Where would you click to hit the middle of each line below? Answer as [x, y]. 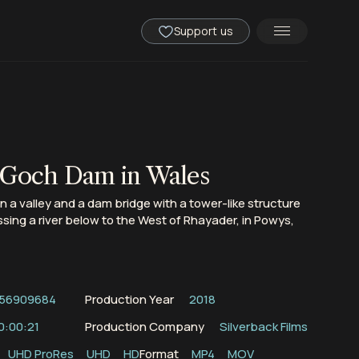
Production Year [129, 299]
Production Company [144, 326]
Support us [203, 30]
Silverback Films [262, 326]
